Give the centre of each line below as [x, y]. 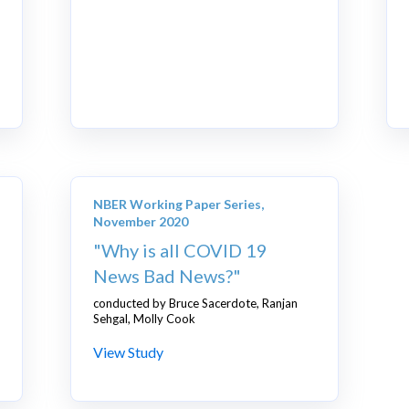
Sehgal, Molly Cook [145, 319]
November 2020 [141, 222]
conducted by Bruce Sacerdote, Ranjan [196, 304]
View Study [129, 352]
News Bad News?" [168, 276]
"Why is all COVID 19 [181, 251]
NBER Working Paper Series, [179, 204]
